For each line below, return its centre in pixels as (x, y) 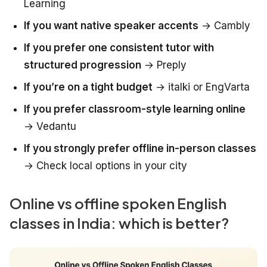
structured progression (83, 65)
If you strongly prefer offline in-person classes (140, 148)
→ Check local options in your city (105, 165)
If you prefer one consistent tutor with (119, 47)
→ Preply (164, 65)
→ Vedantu (50, 126)
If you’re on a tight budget (88, 87)
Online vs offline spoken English (118, 203)
